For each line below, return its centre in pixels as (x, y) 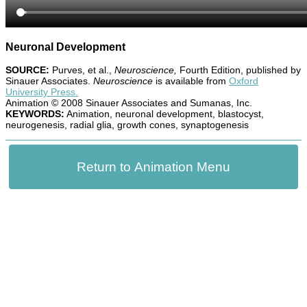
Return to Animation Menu (153, 167)
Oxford (244, 81)
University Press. (42, 92)
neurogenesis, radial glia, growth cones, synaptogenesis (127, 125)
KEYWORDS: (35, 114)
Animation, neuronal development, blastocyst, (164, 114)
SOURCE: (27, 70)
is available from (191, 81)
